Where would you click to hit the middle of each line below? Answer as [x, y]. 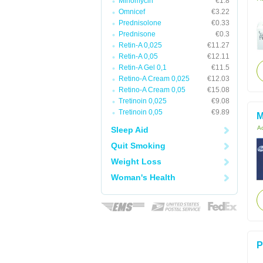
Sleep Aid [130, 130]
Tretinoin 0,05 [141, 112]
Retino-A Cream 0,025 [154, 79]
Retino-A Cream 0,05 [152, 90]
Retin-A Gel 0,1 [143, 68]
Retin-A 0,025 [140, 45]
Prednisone [137, 34]
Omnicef [132, 12]
